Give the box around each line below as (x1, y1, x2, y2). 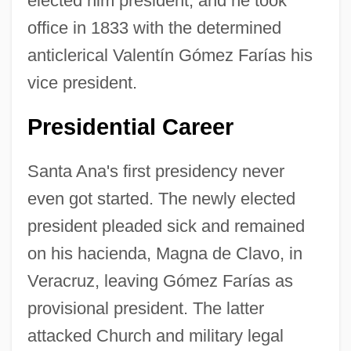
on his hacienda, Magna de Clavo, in (27, 243, 302, 263)
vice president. (27, 72, 137, 92)
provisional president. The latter (27, 298, 264, 318)
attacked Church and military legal (27, 325, 284, 346)
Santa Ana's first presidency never (27, 161, 284, 181)
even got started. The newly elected (27, 188, 295, 208)
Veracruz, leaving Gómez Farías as (27, 270, 293, 291)
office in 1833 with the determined (27, 17, 281, 38)
